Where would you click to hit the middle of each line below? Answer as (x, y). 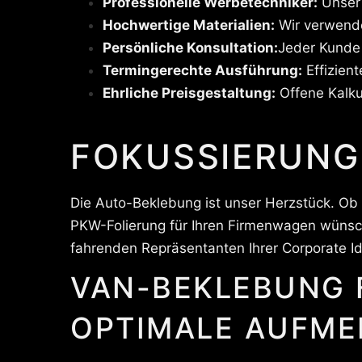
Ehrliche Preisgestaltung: (189, 93)
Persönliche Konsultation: (190, 48)
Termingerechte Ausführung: (202, 70)
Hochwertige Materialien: (189, 25)
